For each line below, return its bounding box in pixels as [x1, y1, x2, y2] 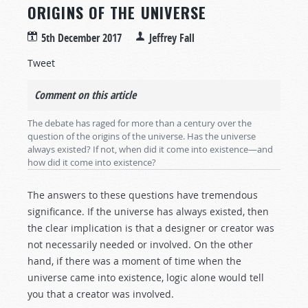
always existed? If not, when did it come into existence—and [27, 143, 273, 155]
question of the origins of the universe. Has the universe [27, 130, 256, 142]
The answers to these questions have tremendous [27, 188, 258, 201]
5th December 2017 [41, 30, 122, 45]
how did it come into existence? [27, 156, 156, 168]
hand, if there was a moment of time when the [27, 254, 241, 267]
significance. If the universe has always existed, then [27, 205, 269, 218]
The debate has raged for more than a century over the [27, 117, 252, 129]
